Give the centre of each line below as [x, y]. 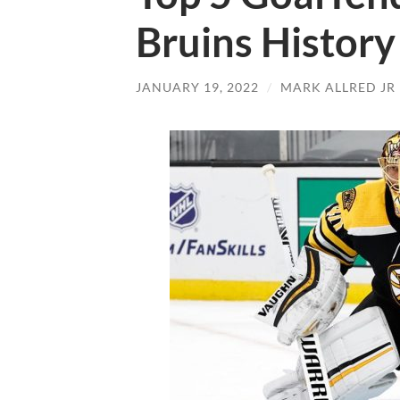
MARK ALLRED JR [338, 87]
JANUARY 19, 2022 [197, 87]
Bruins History [266, 42]
